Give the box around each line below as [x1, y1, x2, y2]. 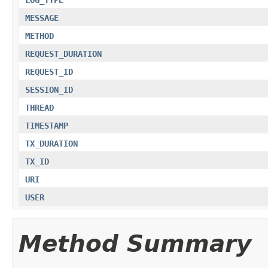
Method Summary [19, 230, 251, 257]
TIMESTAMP [25, 120, 68, 130]
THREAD [25, 102, 54, 112]
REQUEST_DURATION [25, 48, 102, 59]
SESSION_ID [25, 84, 73, 95]
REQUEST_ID [25, 66, 73, 77]
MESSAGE [25, 13, 59, 23]
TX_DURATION [25, 138, 78, 148]
